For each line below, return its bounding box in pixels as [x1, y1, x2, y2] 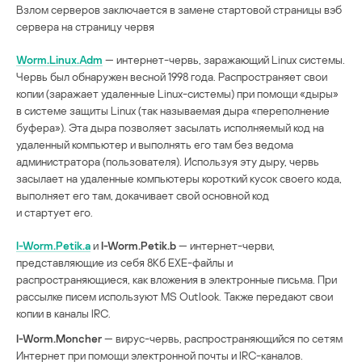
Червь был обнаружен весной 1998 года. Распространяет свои [16, 69, 327, 83]
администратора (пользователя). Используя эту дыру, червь [16, 154, 319, 168]
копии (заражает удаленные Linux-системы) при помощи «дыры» [16, 86, 339, 100]
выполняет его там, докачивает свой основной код [16, 187, 269, 202]
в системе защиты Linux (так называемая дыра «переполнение [16, 103, 330, 117]
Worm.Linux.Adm [16, 52, 103, 66]
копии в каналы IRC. [16, 305, 111, 320]
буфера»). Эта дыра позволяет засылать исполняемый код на [16, 120, 324, 134]
